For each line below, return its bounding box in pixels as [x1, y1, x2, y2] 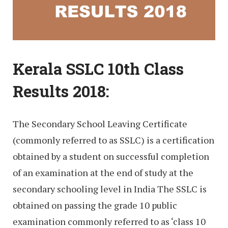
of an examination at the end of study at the [13, 166, 193, 179]
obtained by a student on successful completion [13, 150, 209, 162]
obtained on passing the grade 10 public [13, 198, 177, 211]
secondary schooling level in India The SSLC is [13, 182, 207, 195]
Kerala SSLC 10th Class [13, 59, 184, 79]
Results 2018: [13, 81, 109, 102]
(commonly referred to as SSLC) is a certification [13, 133, 214, 146]
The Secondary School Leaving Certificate [13, 117, 187, 130]
